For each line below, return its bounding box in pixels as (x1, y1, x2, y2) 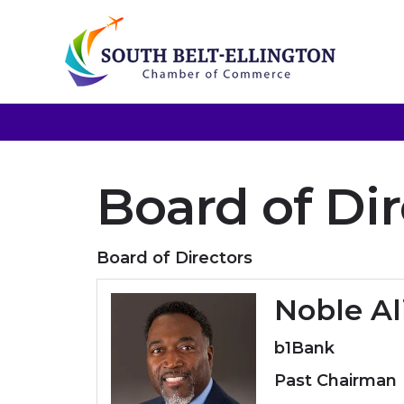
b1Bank (273, 338, 335, 358)
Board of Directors (96, 248, 252, 268)
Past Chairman (273, 371, 397, 390)
